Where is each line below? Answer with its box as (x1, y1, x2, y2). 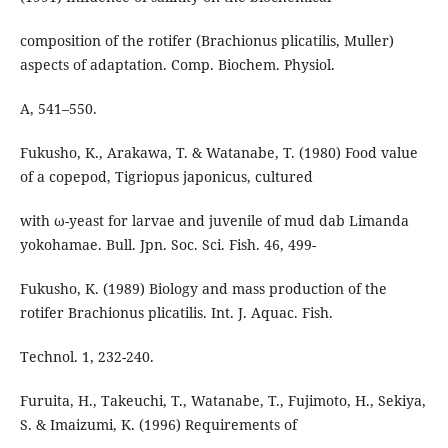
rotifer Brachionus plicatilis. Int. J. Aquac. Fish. (19, 303, 333, 323)
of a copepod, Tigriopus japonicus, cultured (19, 167, 313, 187)
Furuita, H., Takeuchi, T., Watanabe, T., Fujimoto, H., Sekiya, (19, 391, 426, 411)
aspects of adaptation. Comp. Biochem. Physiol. (19, 55, 335, 75)
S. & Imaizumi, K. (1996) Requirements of (19, 415, 297, 435)
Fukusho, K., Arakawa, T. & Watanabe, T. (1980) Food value (19, 143, 418, 163)
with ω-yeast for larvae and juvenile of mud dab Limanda (19, 211, 409, 231)
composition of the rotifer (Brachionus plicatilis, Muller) (19, 31, 394, 51)
